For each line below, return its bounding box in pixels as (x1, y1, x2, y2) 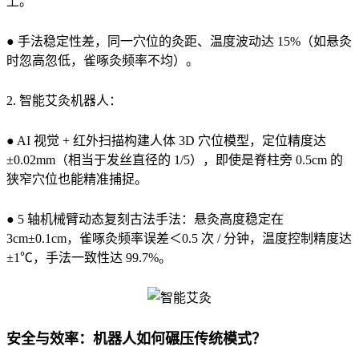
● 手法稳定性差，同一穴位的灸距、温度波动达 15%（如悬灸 (6, 34, 352, 48)
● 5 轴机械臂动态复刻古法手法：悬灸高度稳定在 (6, 212, 284, 226)
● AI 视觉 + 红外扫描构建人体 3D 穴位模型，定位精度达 (6, 133, 326, 147)
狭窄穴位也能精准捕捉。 (6, 171, 147, 186)
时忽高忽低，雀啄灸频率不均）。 (6, 53, 199, 67)
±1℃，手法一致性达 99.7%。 (6, 250, 171, 264)
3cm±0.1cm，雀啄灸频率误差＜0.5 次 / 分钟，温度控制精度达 (6, 231, 352, 245)
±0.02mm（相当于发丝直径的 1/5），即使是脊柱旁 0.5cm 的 (6, 152, 343, 167)
